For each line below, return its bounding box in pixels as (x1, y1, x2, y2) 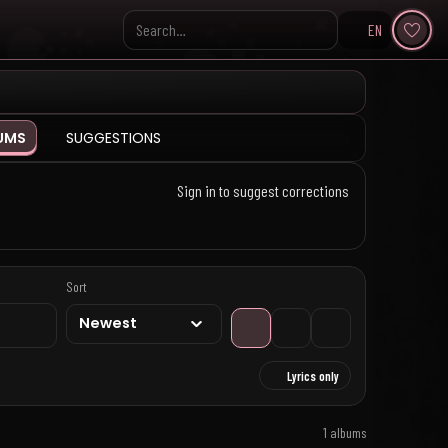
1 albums (323, 423, 366, 441)
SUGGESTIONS (65, 128, 161, 148)
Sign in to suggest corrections (173, 181, 349, 200)
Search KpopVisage (121, 30, 232, 49)
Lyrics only (287, 367, 340, 384)
